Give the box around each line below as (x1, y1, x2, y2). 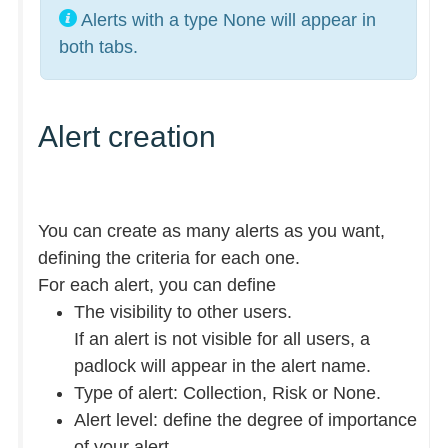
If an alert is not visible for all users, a (73, 328, 370, 349)
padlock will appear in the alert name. (73, 355, 371, 376)
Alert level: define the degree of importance (73, 409, 417, 430)
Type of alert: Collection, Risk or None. (73, 382, 381, 403)
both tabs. (58, 36, 138, 57)
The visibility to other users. (73, 301, 292, 322)
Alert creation (37, 119, 216, 153)
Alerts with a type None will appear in (76, 9, 376, 30)
